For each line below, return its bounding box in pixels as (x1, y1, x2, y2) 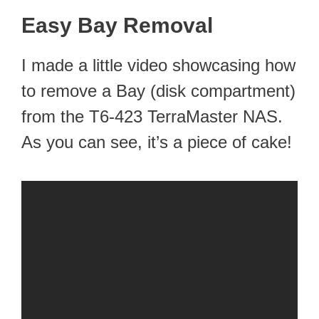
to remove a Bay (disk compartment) (21, 81, 296, 101)
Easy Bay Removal (21, 14, 213, 38)
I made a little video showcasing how (21, 56, 296, 75)
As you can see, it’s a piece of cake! (21, 132, 292, 152)
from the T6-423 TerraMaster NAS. (21, 107, 283, 127)
